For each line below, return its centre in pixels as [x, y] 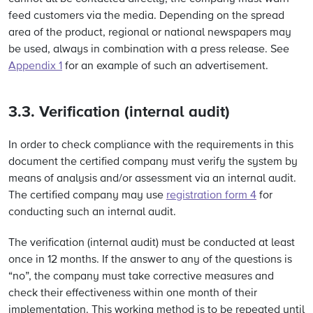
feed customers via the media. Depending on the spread [146, 16]
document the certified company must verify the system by [153, 162]
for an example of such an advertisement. [165, 66]
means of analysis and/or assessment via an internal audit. [152, 179]
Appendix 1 [35, 66]
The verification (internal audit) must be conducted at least [152, 243]
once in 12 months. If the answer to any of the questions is [150, 260]
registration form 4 [211, 196]
